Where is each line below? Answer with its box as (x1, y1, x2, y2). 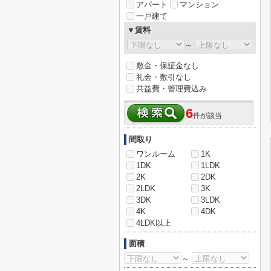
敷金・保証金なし (136, 61, 199, 70)
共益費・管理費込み (136, 84, 207, 93)
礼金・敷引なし (136, 73, 191, 82)
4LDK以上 (136, 218, 171, 227)
